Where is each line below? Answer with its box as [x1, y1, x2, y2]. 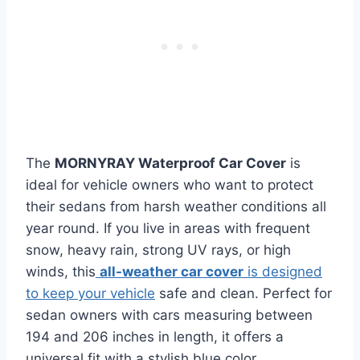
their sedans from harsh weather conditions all [26, 198, 326, 215]
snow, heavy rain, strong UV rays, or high [26, 241, 291, 258]
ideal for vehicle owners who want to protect [26, 176, 313, 193]
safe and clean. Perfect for [155, 284, 332, 301]
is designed [243, 263, 322, 280]
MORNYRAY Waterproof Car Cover [55, 154, 286, 171]
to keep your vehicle [26, 284, 155, 301]
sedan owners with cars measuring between [26, 306, 313, 323]
